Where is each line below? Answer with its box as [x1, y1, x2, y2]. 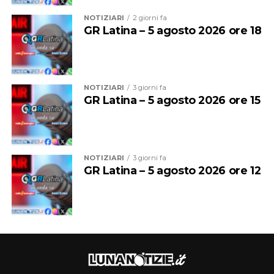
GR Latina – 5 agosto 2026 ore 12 [83, 163, 261, 177]
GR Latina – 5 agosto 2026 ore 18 [83, 23, 262, 37]
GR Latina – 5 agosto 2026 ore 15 [83, 94, 261, 107]
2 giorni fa [132, 13, 167, 22]
